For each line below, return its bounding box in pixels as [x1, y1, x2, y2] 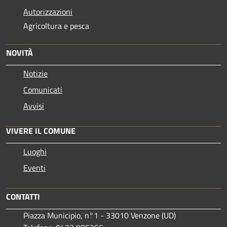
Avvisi [23, 99, 44, 112]
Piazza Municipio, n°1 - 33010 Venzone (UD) [23, 209, 176, 221]
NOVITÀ [6, 46, 33, 59]
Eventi [23, 161, 46, 174]
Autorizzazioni [23, 5, 72, 18]
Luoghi [23, 145, 47, 158]
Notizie [23, 67, 48, 80]
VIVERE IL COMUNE [6, 124, 75, 137]
